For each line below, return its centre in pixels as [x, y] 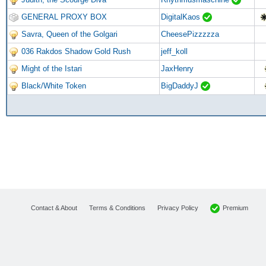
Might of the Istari [52, 68]
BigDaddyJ [181, 85]
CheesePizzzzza [190, 34]
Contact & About [54, 208]
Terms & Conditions [117, 208]
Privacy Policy [178, 208]
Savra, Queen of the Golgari [69, 34]
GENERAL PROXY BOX [64, 17]
